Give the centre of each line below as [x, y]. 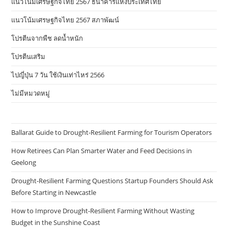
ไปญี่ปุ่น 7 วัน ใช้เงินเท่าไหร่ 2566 [58, 75]
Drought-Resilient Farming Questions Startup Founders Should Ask [112, 181]
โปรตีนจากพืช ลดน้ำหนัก [47, 38]
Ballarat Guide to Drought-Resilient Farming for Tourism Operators [112, 133]
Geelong [24, 163]
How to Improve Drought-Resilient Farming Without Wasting [103, 211]
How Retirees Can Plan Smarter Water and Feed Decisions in [102, 151]
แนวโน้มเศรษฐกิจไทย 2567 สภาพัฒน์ [65, 20]
